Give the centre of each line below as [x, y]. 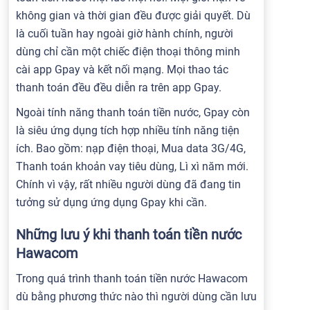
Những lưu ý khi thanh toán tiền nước [129, 235]
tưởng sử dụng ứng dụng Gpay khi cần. [111, 202]
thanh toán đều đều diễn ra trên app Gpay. [121, 88]
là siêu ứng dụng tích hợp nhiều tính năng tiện [128, 130]
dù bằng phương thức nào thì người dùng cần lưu [136, 297]
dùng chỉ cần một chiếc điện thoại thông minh [128, 52]
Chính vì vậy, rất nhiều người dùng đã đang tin [128, 184]
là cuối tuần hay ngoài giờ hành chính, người [125, 34]
